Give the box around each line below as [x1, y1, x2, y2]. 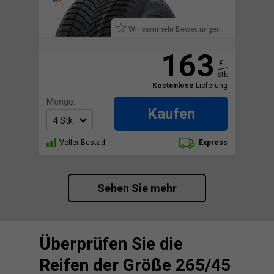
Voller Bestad [59, 138, 105, 147]
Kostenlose [152, 81, 194, 91]
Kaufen [147, 105, 195, 123]
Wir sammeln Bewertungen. [128, 25, 223, 34]
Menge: [46, 97, 75, 107]
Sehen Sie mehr [97, 182, 177, 195]
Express [197, 138, 228, 147]
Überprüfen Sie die [39, 234, 183, 254]
